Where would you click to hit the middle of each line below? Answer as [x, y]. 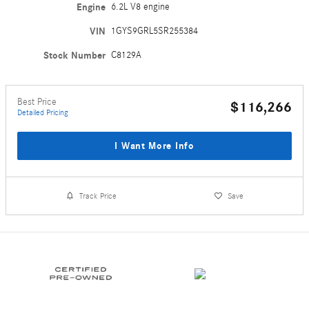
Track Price [98, 196]
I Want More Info [154, 146]
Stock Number [75, 55]
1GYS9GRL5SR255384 [155, 31]
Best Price [37, 102]
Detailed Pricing [43, 112]
